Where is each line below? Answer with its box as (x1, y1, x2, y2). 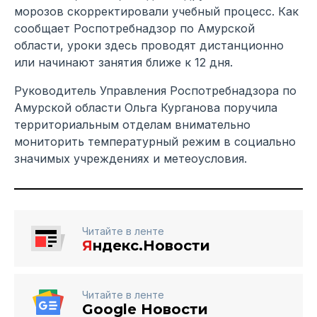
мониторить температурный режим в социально (14, 134, 296, 149)
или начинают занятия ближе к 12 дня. (14, 54, 233, 69)
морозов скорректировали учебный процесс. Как (14, 4, 299, 18)
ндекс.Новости (93, 236, 210, 254)
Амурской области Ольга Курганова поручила (14, 100, 277, 115)
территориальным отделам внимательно (14, 117, 250, 132)
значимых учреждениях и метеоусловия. (14, 151, 247, 166)
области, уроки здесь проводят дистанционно (14, 38, 284, 52)
